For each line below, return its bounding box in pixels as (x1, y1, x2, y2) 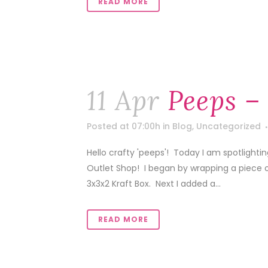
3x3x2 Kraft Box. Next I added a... (87, 178, 221, 190)
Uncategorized (196, 120, 261, 132)
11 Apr (87, 84, 160, 117)
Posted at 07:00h (87, 120, 160, 132)
